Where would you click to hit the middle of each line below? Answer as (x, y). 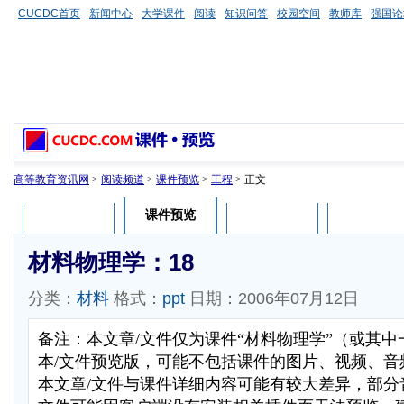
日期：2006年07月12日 (272, 298)
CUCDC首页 (49, 14)
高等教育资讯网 (51, 179)
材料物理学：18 (111, 262)
